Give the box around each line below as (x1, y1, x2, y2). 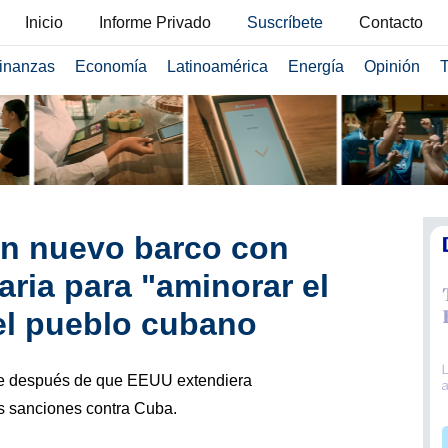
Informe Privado (99, 14, 211, 31)
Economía (74, 58, 147, 75)
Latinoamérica (166, 58, 268, 75)
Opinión (363, 58, 420, 75)
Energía (287, 58, 344, 75)
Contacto (359, 14, 423, 31)
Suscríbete (247, 14, 323, 31)
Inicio (25, 14, 63, 31)
